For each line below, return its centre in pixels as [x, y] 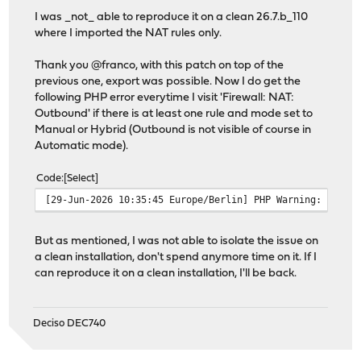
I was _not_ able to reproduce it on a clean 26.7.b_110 [172, 17]
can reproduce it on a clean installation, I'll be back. [166, 273]
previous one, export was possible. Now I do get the [168, 81]
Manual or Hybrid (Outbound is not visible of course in [173, 130]
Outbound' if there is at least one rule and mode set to [174, 114]
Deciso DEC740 [70, 323]
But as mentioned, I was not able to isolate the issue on [177, 241]
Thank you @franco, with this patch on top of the [160, 65]
